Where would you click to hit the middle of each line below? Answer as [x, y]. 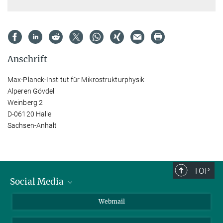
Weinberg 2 [25, 103]
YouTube [35, 215]
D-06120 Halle [30, 114]
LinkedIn [34, 199]
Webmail [111, 201]
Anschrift [27, 59]
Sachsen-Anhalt [32, 125]
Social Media [38, 182]
